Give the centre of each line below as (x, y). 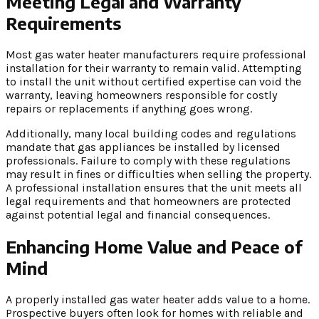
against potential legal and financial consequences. (138, 215)
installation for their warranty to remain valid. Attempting (154, 68)
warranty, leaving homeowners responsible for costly (141, 95)
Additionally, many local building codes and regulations (151, 134)
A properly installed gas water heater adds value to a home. (158, 300)
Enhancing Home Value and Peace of (154, 247)
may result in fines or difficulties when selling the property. (158, 174)
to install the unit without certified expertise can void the (153, 82)
